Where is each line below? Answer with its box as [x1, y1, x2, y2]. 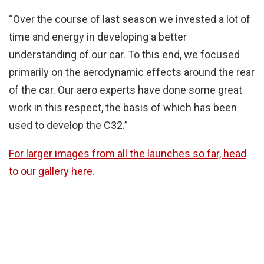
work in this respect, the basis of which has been [9, 101, 237, 114]
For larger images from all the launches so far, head [9, 147, 246, 160]
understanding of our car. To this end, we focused [9, 48, 240, 61]
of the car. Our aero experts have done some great [9, 83, 242, 96]
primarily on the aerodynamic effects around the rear [9, 65, 255, 78]
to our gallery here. [9, 164, 95, 177]
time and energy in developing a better [9, 30, 187, 43]
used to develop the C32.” [9, 118, 128, 131]
